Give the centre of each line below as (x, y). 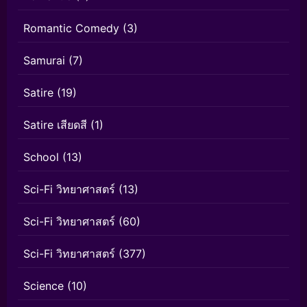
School (41, 157)
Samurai (44, 61)
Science (44, 286)
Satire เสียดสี (55, 125)
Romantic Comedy (71, 28)
